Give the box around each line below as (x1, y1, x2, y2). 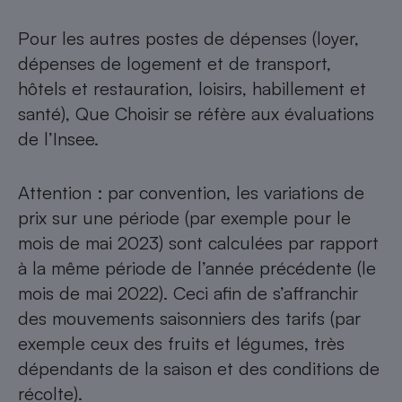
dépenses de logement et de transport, (18, 52, 331, 75)
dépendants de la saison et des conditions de (18, 357, 380, 380)
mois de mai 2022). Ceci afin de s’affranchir (18, 282, 358, 305)
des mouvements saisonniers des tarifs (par (18, 307, 361, 330)
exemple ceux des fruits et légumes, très (18, 332, 345, 355)
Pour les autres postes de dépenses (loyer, (18, 27, 359, 50)
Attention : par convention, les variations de (18, 181, 364, 205)
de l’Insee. (18, 127, 99, 151)
